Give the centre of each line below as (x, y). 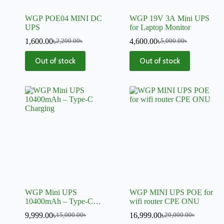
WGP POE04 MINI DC (63, 18)
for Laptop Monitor (160, 27)
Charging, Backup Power (65, 210)
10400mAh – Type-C (59, 201)
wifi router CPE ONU (164, 201)
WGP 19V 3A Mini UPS (169, 18)
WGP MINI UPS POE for (171, 192)
